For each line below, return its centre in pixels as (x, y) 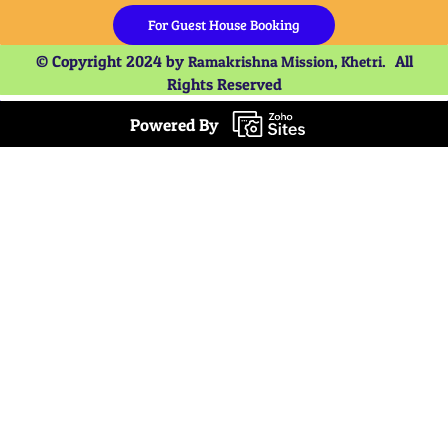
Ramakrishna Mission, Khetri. (291, 61)
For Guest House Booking (224, 24)
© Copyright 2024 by (111, 61)
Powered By (174, 124)
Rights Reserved (224, 84)
